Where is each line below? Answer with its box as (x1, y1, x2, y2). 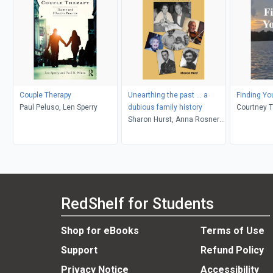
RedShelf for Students (61, 195, 214, 213)
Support (61, 244, 97, 257)
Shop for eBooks (61, 225, 139, 237)
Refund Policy (200, 244, 264, 257)
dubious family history (127, 102, 202, 112)
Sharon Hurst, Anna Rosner (127, 115, 219, 124)
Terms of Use (200, 225, 264, 237)
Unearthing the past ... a (127, 90, 208, 99)
